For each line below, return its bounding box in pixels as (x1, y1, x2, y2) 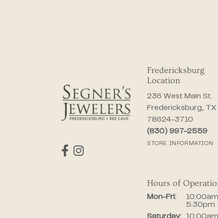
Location (147, 75, 181, 86)
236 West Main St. (147, 93, 213, 100)
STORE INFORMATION (147, 141, 214, 146)
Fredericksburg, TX (147, 105, 217, 112)
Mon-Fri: (147, 194, 176, 201)
